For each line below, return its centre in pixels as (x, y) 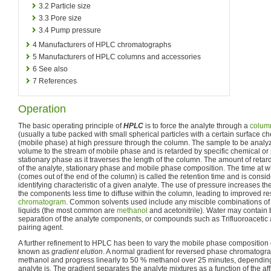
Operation (42, 109)
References (58, 81)
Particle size (71, 6)
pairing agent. (41, 227)
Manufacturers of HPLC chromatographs (105, 44)
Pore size (66, 18)
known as (35, 251)
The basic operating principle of (71, 126)
